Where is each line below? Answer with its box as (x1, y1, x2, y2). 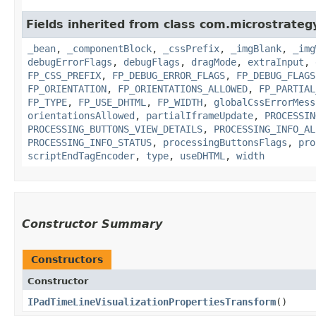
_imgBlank (231, 42, 281, 54)
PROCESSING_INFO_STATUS (28, 136, 152, 148)
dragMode (191, 56, 236, 68)
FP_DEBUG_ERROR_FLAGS (112, 69, 225, 81)
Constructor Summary (22, 217, 162, 231)
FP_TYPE (28, 96, 67, 108)
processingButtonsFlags (163, 136, 287, 148)
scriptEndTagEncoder (28, 150, 135, 162)
